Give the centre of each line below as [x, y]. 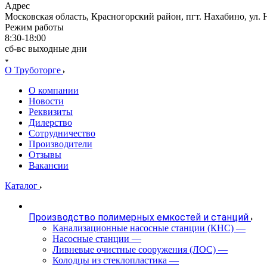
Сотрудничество [62, 133]
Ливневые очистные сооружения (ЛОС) [134, 249]
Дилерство [50, 122]
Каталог [22, 185]
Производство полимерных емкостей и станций [139, 217]
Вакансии [49, 165]
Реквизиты [51, 111]
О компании [54, 90]
